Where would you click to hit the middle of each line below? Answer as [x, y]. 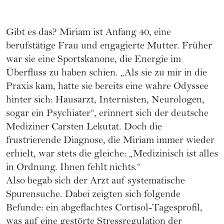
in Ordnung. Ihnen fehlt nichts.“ [73, 168]
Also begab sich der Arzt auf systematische [95, 182]
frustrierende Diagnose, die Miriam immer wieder [110, 141]
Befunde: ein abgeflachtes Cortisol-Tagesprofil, [104, 209]
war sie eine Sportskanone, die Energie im [93, 60]
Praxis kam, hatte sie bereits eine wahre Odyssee [107, 87]
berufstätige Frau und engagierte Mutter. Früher [109, 47]
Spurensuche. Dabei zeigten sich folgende [93, 195]
